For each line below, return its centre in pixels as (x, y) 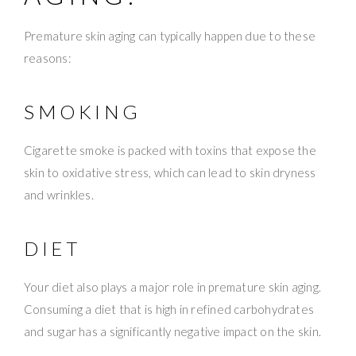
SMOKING (83, 112)
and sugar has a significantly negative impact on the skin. (173, 332)
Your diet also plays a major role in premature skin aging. (173, 287)
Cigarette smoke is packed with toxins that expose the (170, 151)
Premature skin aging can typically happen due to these (170, 36)
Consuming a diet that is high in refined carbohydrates (169, 310)
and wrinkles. (59, 195)
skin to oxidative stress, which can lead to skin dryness (170, 173)
